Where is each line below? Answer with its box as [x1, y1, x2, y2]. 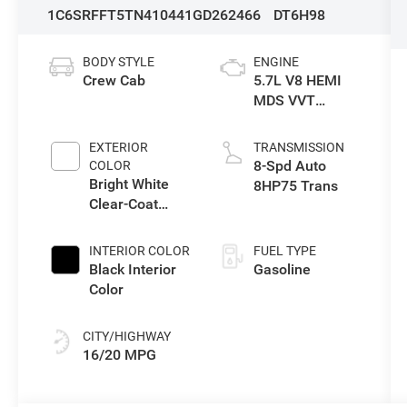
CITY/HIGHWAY [83, 328, 172, 343]
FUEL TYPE [253, 243, 316, 258]
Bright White [89, 174, 170, 193]
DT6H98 [273, 5, 325, 24]
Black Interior [89, 260, 177, 278]
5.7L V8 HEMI [253, 71, 342, 89]
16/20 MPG [83, 345, 157, 363]
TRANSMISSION [253, 139, 344, 154]
